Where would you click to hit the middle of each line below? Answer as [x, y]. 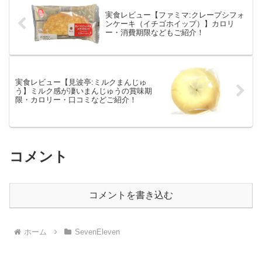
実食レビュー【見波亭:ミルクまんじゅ [81, 82]
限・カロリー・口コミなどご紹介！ [76, 100]
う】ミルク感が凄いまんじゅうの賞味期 [84, 91]
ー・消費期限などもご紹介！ [154, 33]
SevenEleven [97, 232]
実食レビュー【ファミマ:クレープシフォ [175, 15]
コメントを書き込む [131, 195]
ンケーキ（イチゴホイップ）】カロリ [170, 24]
